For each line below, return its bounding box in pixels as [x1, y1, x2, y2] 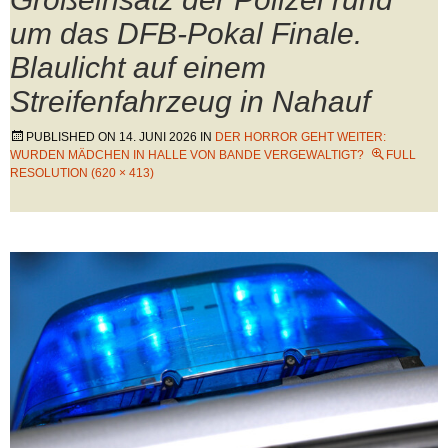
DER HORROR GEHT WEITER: [215, 130, 386, 144]
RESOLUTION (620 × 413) [10, 166, 154, 180]
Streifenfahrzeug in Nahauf [10, 85, 370, 118]
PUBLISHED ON [26, 130, 119, 144]
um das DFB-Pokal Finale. [10, 17, 362, 50]
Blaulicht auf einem [10, 51, 266, 84]
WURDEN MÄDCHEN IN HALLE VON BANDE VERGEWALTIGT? [10, 148, 364, 162]
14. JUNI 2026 [119, 130, 197, 144]
